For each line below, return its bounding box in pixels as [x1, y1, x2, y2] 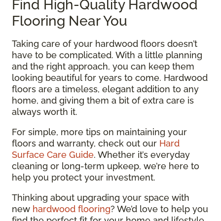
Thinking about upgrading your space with [12, 192, 189, 203]
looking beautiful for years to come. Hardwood [12, 73, 208, 83]
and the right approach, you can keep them [12, 61, 194, 72]
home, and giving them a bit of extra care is [12, 95, 194, 106]
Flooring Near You [12, 13, 127, 29]
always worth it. [12, 107, 77, 117]
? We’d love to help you [110, 204, 208, 214]
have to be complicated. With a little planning [12, 50, 202, 60]
